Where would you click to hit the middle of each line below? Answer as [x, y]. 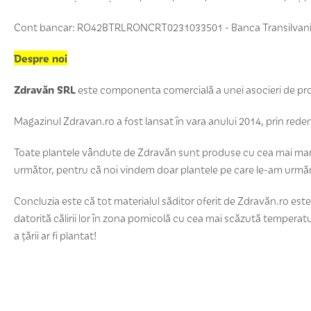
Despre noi [41, 58]
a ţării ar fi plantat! [56, 235]
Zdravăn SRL [45, 89]
